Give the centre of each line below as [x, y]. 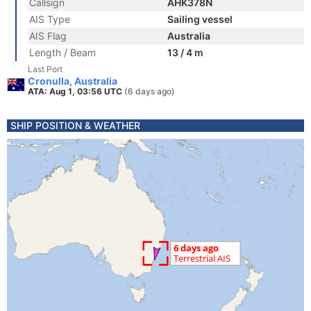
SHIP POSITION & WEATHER [75, 125]
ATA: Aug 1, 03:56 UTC [76, 91]
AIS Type [50, 19]
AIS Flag [48, 36]
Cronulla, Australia [73, 81]
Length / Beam [62, 52]
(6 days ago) [150, 91]
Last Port [45, 69]
